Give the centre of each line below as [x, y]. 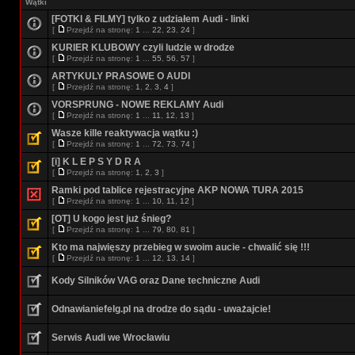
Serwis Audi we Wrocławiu [111, 338]
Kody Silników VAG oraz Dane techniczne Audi [156, 281]
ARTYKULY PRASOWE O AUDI [121, 76]
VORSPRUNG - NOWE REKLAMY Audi [137, 105]
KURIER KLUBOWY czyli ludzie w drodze [143, 48]
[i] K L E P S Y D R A [96, 162]
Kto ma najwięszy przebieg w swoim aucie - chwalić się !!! [181, 247]
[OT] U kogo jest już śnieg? [111, 219]
